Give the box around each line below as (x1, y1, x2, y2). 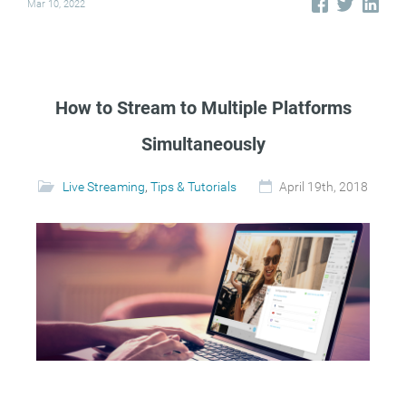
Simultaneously (140, 132, 266, 155)
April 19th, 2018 (279, 179, 368, 194)
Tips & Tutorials (150, 179, 237, 194)
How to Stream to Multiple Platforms (54, 96, 352, 119)
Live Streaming (63, 179, 145, 194)
